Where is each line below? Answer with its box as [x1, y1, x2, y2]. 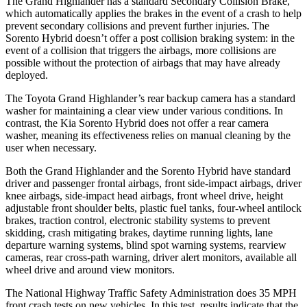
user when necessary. [5, 141, 97, 153]
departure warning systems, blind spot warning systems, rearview [5, 238, 286, 251]
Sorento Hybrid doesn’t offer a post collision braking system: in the [5, 32, 295, 44]
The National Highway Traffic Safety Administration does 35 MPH [5, 286, 297, 299]
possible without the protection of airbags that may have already [5, 56, 280, 69]
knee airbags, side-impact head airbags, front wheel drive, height [5, 189, 283, 201]
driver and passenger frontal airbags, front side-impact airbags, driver [5, 177, 302, 189]
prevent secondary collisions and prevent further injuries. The [5, 19, 269, 32]
